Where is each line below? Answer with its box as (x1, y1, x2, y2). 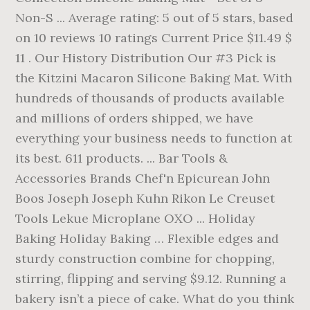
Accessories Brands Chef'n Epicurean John (15, 170, 271, 186)
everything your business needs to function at (15, 130, 293, 146)
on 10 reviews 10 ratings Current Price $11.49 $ (15, 30, 293, 46)
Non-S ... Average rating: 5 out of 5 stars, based (15, 10, 294, 26)
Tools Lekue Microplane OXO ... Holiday (15, 210, 256, 226)
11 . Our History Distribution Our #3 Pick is (15, 50, 277, 66)
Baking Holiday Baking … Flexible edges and (15, 230, 280, 246)
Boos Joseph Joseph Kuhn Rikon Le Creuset (15, 190, 275, 206)
